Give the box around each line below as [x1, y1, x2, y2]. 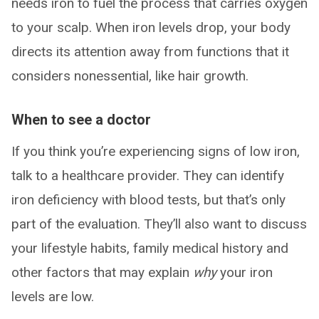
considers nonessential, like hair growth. [11, 67, 249, 84]
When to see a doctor [11, 110, 151, 128]
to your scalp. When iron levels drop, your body [11, 19, 291, 36]
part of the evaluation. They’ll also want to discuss [11, 215, 307, 232]
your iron [216, 263, 273, 281]
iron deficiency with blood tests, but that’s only [11, 191, 286, 208]
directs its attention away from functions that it [11, 43, 289, 60]
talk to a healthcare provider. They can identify [11, 167, 284, 184]
